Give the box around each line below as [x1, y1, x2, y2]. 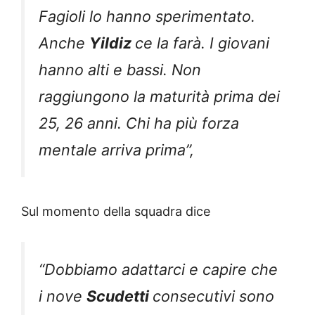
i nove [39, 286, 86, 305]
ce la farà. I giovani [135, 34, 269, 53]
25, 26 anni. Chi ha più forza [39, 114, 239, 133]
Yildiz [89, 34, 135, 53]
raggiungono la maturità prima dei [39, 87, 280, 106]
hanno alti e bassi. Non [39, 60, 201, 79]
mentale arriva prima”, [39, 141, 194, 160]
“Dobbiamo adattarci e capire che [39, 259, 278, 278]
